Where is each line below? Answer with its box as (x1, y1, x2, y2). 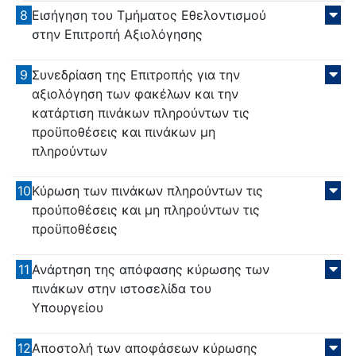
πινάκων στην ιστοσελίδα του (32, 281, 212, 297)
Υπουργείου (32, 300, 104, 316)
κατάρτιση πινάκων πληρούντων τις (32, 104, 250, 121)
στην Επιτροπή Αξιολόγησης (32, 26, 203, 43)
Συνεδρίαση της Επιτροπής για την (32, 66, 241, 83)
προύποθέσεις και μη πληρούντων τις (32, 202, 261, 219)
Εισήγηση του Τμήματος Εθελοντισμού (32, 7, 267, 24)
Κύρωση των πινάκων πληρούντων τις (32, 183, 264, 199)
